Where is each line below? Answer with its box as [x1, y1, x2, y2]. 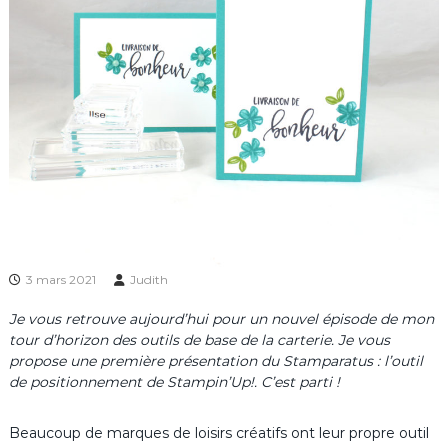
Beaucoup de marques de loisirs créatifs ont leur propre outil [8, 424, 429, 443]
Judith [129, 272, 168, 288]
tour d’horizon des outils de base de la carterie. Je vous [8, 331, 390, 350]
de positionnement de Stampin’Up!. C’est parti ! [8, 373, 340, 392]
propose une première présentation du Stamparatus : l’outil [8, 352, 423, 371]
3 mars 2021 [25, 272, 96, 288]
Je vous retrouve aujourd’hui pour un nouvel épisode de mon [8, 310, 434, 329]
